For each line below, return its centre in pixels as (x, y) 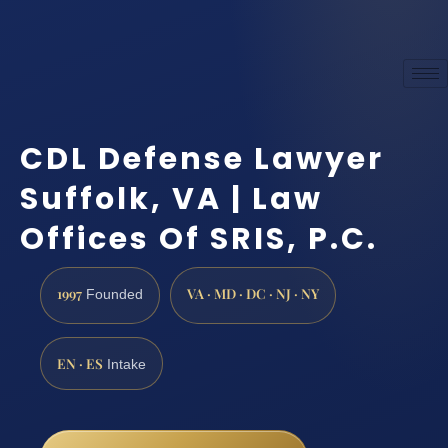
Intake (124, 364)
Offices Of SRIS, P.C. (199, 239)
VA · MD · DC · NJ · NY (253, 292)
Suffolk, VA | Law (171, 199)
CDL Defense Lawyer (202, 159)
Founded (112, 294)
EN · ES (80, 362)
